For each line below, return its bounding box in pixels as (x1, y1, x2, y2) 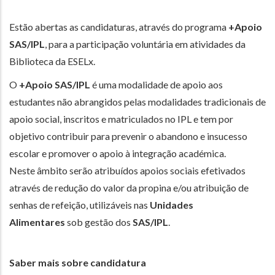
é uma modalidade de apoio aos (90, 78, 223, 90)
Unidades (150, 198, 193, 211)
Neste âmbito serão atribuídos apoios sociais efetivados (9, 164, 246, 176)
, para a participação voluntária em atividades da (45, 37, 246, 50)
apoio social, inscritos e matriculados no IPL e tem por (9, 112, 233, 125)
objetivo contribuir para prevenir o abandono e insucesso (9, 130, 247, 142)
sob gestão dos (65, 215, 133, 228)
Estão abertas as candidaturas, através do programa (9, 20, 228, 33)
